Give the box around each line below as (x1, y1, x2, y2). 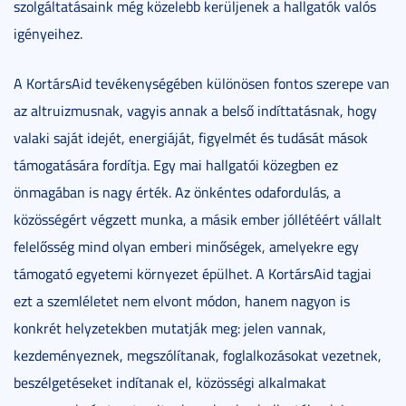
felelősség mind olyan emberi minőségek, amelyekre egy (14, 236, 359, 256)
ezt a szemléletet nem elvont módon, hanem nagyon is (14, 290, 350, 311)
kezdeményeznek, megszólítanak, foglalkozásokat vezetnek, (14, 344, 382, 365)
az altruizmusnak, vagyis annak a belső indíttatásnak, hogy (14, 100, 377, 121)
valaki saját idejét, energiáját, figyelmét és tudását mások (14, 127, 368, 148)
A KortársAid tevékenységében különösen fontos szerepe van (14, 72, 390, 93)
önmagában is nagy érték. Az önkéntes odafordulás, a (14, 181, 341, 202)
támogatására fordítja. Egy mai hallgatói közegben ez (14, 154, 338, 175)
